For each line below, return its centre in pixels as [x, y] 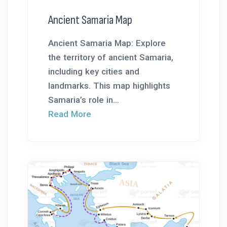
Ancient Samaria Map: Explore [107, 43]
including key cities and [94, 72]
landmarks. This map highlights [109, 86]
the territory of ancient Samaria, [111, 58]
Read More [70, 114]
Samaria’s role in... [84, 100]
